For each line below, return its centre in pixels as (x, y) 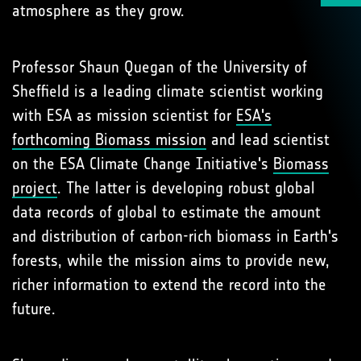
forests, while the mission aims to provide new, (171, 260)
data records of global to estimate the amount (166, 212)
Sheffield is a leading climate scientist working (168, 91)
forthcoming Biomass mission (109, 139)
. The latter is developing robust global (186, 188)
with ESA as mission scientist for (124, 115)
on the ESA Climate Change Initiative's (143, 164)
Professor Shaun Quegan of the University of (160, 67)
